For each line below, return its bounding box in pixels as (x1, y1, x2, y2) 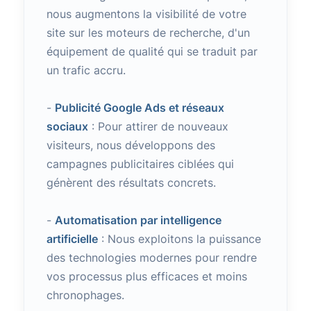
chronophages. (46, 288, 124, 302)
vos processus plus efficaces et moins (46, 269, 247, 283)
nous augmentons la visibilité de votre (46, 7, 246, 21)
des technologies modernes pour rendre (46, 251, 257, 264)
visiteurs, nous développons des (46, 138, 215, 152)
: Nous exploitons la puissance (97, 232, 261, 246)
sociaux (46, 119, 88, 133)
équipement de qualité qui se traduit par (46, 44, 258, 58)
